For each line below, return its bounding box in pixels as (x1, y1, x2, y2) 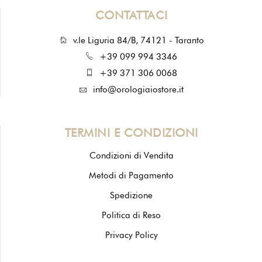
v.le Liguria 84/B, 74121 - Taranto (73, 35, 204, 46)
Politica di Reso (102, 210, 161, 220)
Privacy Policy (105, 230, 158, 240)
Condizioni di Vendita (89, 150, 174, 161)
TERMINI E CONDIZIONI (64, 126, 198, 140)
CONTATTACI (95, 8, 168, 22)
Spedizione (110, 190, 153, 201)
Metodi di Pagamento (89, 170, 174, 181)
